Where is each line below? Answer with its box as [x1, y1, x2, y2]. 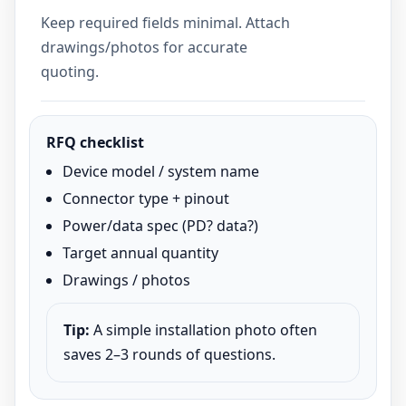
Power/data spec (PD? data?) [63, 215, 258, 236]
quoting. [41, 61, 99, 82]
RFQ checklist [46, 131, 144, 152]
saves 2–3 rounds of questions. [63, 343, 275, 364]
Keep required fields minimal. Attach [41, 12, 290, 33]
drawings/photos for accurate [41, 36, 247, 57]
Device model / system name [63, 160, 259, 181]
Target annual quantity [63, 242, 218, 263]
